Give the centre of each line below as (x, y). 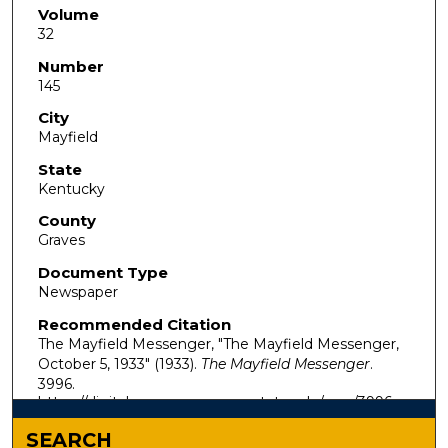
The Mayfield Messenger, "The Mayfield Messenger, (218, 343)
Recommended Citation (134, 324)
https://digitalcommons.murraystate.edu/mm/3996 (214, 401)
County (66, 221)
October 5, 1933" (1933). (119, 363)
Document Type (102, 273)
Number (70, 66)
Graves (61, 240)
